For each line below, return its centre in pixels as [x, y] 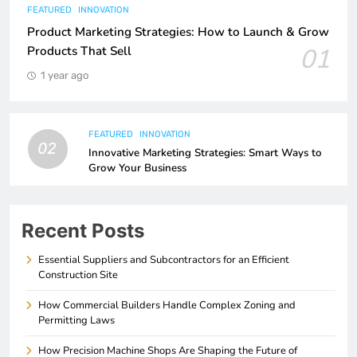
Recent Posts [83, 230]
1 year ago [65, 75]
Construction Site [78, 275]
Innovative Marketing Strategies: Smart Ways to [205, 153]
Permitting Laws [76, 320]
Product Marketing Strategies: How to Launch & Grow [178, 31]
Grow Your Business [137, 168]
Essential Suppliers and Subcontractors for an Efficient [164, 259]
